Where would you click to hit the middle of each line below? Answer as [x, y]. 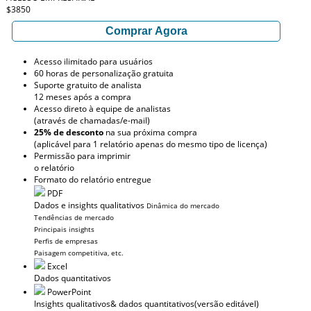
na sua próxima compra [150, 132]
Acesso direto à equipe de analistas [102, 109]
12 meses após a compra [83, 97]
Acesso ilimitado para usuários [93, 61]
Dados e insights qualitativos [89, 205]
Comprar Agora [146, 31]
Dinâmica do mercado [183, 205]
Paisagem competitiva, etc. [79, 253]
